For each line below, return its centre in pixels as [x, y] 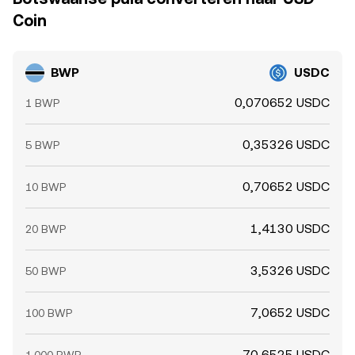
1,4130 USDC [290, 229]
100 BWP [49, 313]
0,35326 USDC [286, 145]
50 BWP [46, 271]
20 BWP [46, 229]
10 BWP [46, 187]
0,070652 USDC [282, 103]
